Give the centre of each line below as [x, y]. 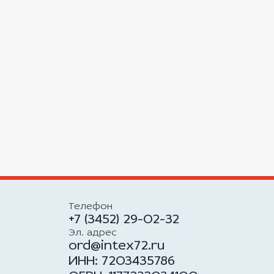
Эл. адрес [93, 233]
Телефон [91, 207]
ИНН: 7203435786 [122, 262]
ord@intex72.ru [117, 246]
